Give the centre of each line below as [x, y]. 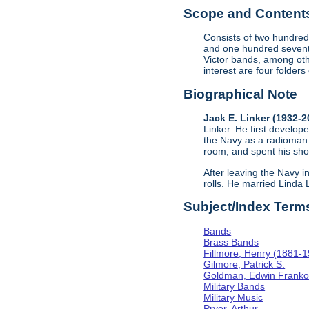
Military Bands [235, 286]
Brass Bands [231, 242]
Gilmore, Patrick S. [245, 264]
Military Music [233, 297]
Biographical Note [241, 94]
